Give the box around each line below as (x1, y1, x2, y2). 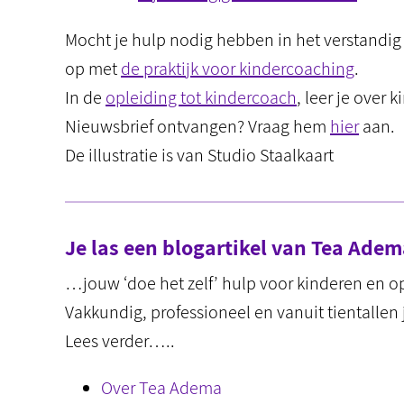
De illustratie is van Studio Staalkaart (65, 143, 334, 167)
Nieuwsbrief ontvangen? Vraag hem (65, 115, 330, 138)
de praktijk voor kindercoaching (121, 57, 354, 80)
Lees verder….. (65, 329, 175, 353)
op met (65, 57, 121, 80)
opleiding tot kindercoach (106, 86, 297, 109)
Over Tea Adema (101, 376, 222, 399)
